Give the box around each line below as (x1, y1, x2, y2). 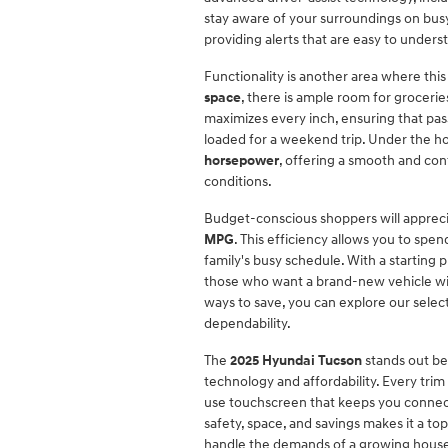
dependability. (204, 315, 291, 332)
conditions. (204, 173, 272, 190)
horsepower (204, 152, 279, 169)
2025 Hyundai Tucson (230, 352, 362, 369)
